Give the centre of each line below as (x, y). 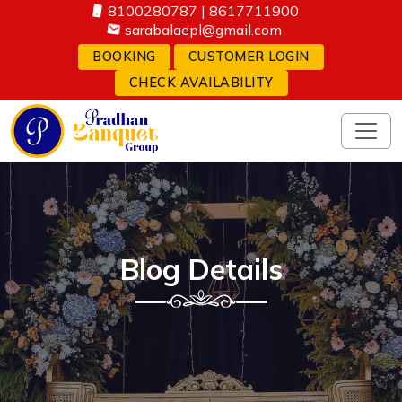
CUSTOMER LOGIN (249, 57)
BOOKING (124, 57)
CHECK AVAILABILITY (201, 83)
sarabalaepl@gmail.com (203, 30)
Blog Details (201, 269)
